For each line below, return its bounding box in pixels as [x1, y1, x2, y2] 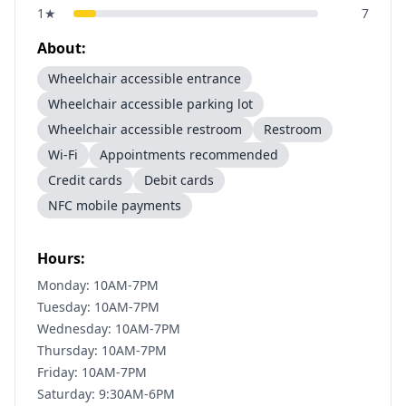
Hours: [37, 248, 85, 268]
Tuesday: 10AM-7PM [37, 298, 159, 315]
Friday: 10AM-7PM [37, 363, 147, 381]
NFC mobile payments [48, 197, 181, 214]
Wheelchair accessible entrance [48, 70, 241, 87]
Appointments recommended [100, 146, 278, 163]
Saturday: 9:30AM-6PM [37, 385, 175, 402]
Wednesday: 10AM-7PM [37, 320, 180, 337]
